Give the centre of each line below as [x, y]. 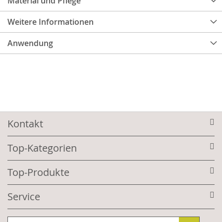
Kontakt [25, 123]
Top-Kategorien [42, 148]
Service [24, 196]
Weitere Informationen [51, 22]
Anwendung [30, 43]
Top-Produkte [38, 172]
